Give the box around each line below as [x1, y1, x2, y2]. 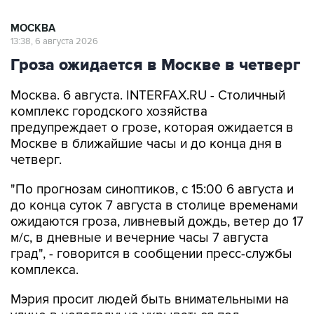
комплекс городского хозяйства [11, 103, 207, 120]
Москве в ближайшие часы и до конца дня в [11, 135, 282, 152]
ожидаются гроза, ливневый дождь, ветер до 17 [11, 213, 303, 230]
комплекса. [11, 261, 78, 278]
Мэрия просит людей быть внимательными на [11, 291, 289, 308]
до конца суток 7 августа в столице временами [11, 197, 298, 214]
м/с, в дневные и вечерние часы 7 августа [11, 229, 268, 246]
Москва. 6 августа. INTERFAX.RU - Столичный [11, 87, 285, 104]
